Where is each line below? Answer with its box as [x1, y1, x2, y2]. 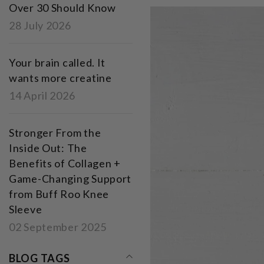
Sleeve [9, 203, 42, 216]
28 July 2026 [9, 19, 71, 32]
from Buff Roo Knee [9, 187, 109, 201]
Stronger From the [9, 126, 101, 140]
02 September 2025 [9, 220, 107, 234]
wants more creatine [9, 71, 112, 85]
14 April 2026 [9, 89, 75, 103]
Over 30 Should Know [9, 1, 116, 15]
